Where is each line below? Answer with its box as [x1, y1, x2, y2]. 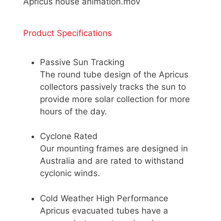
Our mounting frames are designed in [40, 144, 188, 154]
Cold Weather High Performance [40, 193, 168, 203]
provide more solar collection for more [40, 94, 190, 104]
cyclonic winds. [40, 168, 100, 179]
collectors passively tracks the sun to [40, 81, 186, 92]
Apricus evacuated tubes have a [40, 205, 168, 216]
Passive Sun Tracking [40, 57, 124, 67]
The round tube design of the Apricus [40, 69, 188, 79]
